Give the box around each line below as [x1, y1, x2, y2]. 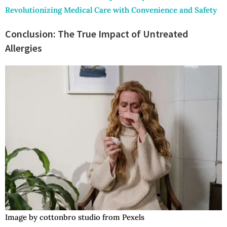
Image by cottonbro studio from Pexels [5, 212, 144, 222]
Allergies [5, 42, 42, 55]
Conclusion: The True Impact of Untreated [5, 27, 188, 41]
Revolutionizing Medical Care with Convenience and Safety [5, 5, 217, 15]
